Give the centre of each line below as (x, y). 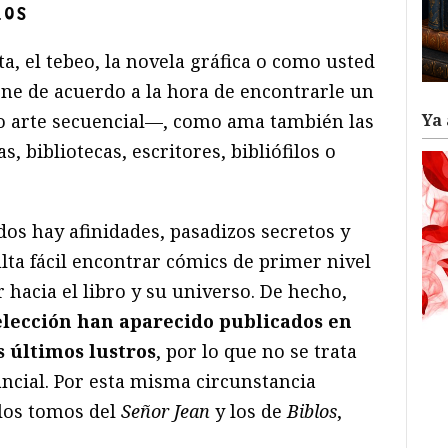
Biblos (312, 410)
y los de (248, 410)
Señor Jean (165, 410)
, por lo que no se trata (256, 350)
